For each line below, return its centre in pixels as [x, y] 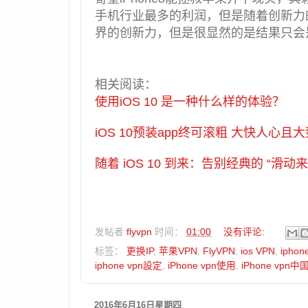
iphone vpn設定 [129, 266]
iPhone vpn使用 [202, 266]
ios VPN [258, 252]
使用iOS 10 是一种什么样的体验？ [190, 101]
